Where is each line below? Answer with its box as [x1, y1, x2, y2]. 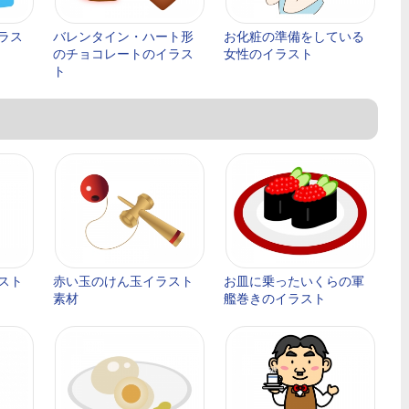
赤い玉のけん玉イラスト [53, 274, 194, 288]
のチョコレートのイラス [53, 47, 194, 61]
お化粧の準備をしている [224, 29, 364, 44]
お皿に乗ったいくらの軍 [224, 274, 364, 288]
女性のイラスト [224, 47, 313, 61]
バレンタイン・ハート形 [53, 29, 194, 44]
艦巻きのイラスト [224, 291, 326, 306]
